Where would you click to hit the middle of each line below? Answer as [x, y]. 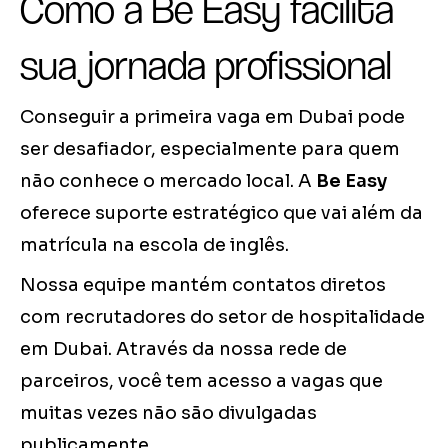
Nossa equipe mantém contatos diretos [203, 285]
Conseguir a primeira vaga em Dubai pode [212, 117]
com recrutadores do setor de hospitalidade [222, 317]
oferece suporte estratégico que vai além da [221, 213]
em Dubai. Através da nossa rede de [183, 349]
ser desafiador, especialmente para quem [210, 149]
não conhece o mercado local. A [168, 181]
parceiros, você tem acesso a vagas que [201, 381]
